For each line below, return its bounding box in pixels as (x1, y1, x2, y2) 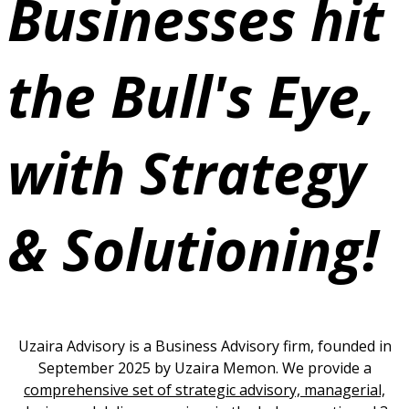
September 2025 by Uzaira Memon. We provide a (37, 357, 372, 378)
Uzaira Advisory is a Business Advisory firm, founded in (17, 335, 392, 356)
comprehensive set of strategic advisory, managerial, (24, 379, 385, 400)
